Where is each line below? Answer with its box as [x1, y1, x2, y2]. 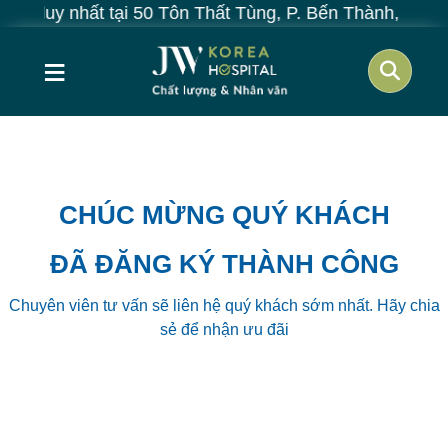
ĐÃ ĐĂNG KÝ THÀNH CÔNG [49, 248, 399, 279]
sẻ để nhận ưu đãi [159, 320, 289, 338]
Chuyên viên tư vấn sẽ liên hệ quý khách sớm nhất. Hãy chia [8, 296, 440, 314]
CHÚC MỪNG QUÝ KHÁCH [58, 199, 390, 230]
